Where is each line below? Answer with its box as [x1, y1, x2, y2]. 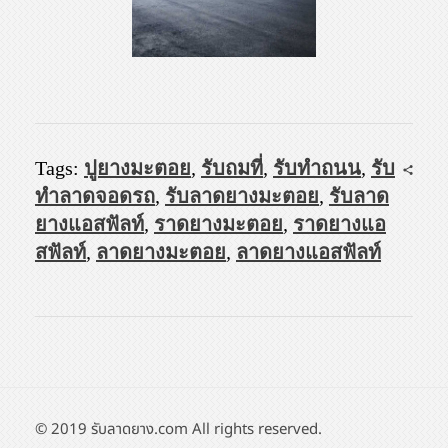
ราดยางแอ [293, 212, 386, 235]
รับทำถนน [273, 156, 361, 179]
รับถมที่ [201, 156, 263, 179]
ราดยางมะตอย [154, 212, 283, 235]
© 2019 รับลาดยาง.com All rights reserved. [35, 417, 322, 441]
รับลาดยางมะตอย [165, 184, 319, 207]
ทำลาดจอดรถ [35, 184, 155, 207]
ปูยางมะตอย [84, 156, 191, 179]
